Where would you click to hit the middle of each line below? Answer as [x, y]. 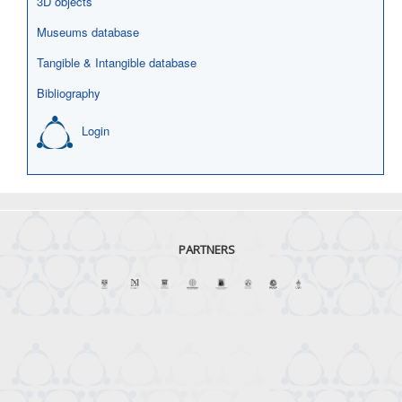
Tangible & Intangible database [117, 62]
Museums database [88, 32]
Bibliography [69, 93]
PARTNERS [207, 249]
